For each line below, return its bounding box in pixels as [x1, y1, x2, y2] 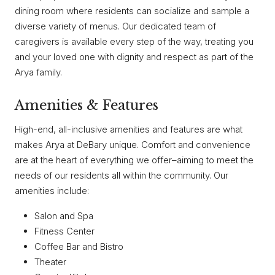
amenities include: [15, 184, 89, 196]
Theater [34, 255, 66, 268]
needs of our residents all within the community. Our [15, 169, 228, 181]
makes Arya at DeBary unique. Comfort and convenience [15, 138, 250, 150]
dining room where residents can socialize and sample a [15, 5, 249, 17]
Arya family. [15, 66, 62, 79]
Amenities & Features [15, 96, 158, 114]
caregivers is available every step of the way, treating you [15, 36, 254, 48]
